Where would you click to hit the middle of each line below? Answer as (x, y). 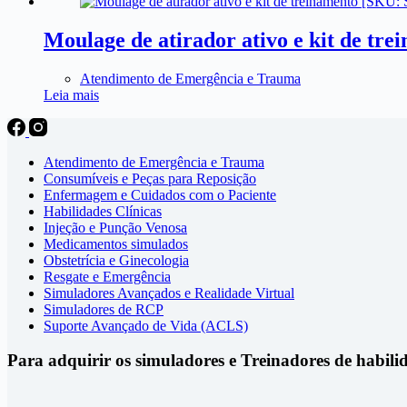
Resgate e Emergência (107, 276)
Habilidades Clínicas (103, 211)
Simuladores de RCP (104, 309)
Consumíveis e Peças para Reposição (150, 178)
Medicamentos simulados (116, 243)
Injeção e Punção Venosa (115, 227)
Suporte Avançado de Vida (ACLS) (146, 325)
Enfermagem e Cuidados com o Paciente (160, 194)
